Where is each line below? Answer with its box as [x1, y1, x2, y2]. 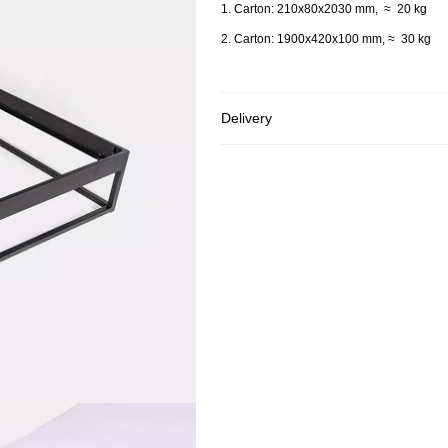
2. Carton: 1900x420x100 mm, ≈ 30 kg [221, 32, 434, 46]
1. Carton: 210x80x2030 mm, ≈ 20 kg [221, 2, 442, 16]
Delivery [221, 110, 272, 126]
